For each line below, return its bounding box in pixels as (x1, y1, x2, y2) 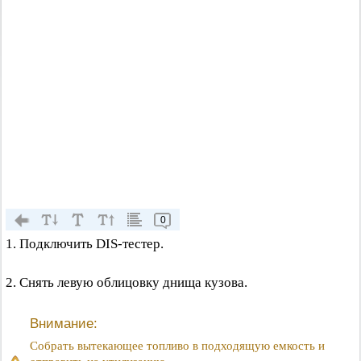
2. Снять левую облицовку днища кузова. (6, 275, 247, 290)
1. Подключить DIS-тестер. (6, 236, 164, 251)
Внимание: (30, 316, 98, 331)
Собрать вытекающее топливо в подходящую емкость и (30, 339, 325, 352)
